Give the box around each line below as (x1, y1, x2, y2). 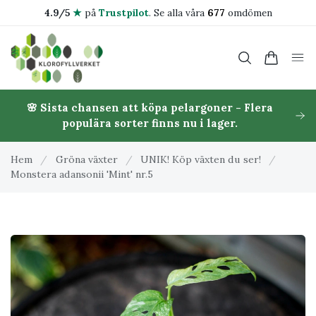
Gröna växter (55, 153, 118, 166)
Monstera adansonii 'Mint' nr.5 (11, 168, 153, 181)
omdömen (224, 6, 272, 19)
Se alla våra (153, 6, 207, 19)
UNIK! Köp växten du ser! (140, 153, 261, 166)
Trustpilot (98, 6, 149, 19)
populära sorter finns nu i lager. (62, 116, 238, 130)
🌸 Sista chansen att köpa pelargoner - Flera (27, 101, 274, 114)
